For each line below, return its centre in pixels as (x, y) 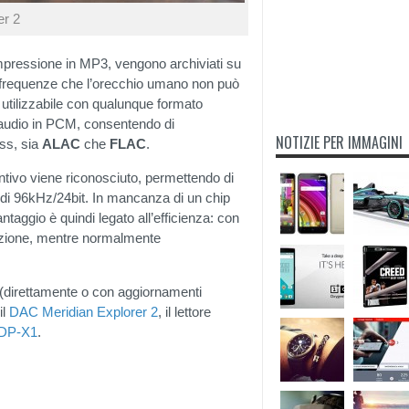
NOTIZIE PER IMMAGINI (339, 142)
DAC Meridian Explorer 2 (84, 312)
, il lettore (184, 312)
